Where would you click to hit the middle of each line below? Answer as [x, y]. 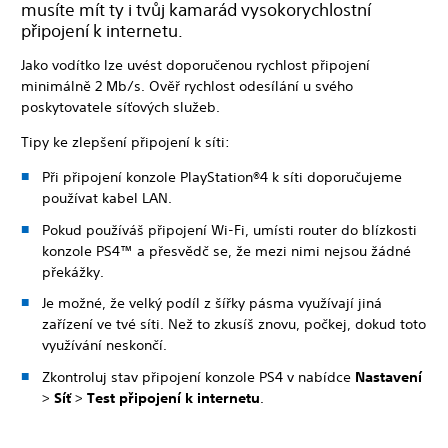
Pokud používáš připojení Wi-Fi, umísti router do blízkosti [229, 229]
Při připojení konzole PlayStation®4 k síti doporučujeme [222, 177]
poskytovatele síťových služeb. [120, 107]
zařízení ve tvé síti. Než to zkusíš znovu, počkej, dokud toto [234, 324]
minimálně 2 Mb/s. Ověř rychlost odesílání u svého [187, 86]
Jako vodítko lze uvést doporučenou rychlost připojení [195, 65]
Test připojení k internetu [173, 397]
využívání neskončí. [104, 345]
